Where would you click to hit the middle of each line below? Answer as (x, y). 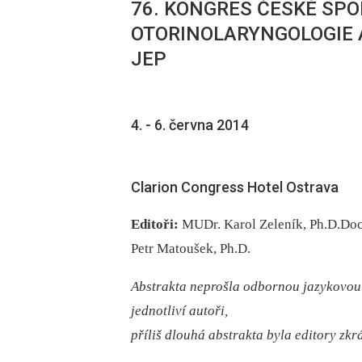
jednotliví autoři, (179, 311)
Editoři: (155, 225)
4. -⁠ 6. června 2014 (190, 125)
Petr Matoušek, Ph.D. (191, 249)
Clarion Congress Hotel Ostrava (235, 187)
